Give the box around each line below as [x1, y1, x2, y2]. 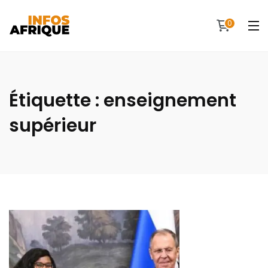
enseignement [103, 88, 236, 113]
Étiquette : [9, 88, 103, 113]
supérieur [9, 113, 96, 138]
